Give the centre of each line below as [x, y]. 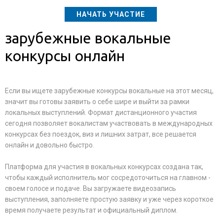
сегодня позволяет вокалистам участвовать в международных [109, 123]
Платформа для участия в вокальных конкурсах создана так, [104, 167]
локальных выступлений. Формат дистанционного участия [101, 112]
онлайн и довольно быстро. [50, 145]
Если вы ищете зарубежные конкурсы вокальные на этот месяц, [109, 91]
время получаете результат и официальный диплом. [91, 210]
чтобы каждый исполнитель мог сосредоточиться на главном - [108, 178]
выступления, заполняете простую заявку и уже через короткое [109, 199]
